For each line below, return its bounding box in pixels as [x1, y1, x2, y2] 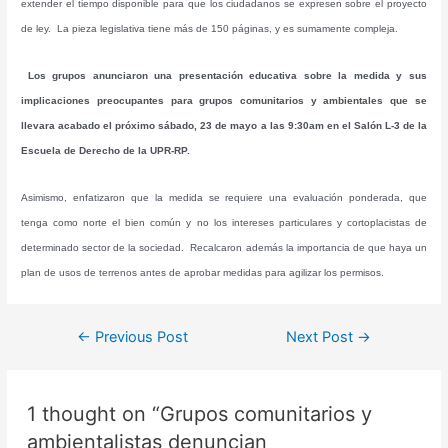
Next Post [286, 327, 358, 346]
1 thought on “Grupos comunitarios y [27, 402, 373, 427]
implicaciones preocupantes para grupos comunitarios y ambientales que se [21, 94, 427, 106]
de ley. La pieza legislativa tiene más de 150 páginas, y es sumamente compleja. [21, 22, 399, 34]
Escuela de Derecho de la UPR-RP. [21, 144, 194, 156]
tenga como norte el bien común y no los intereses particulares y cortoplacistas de [21, 216, 427, 228]
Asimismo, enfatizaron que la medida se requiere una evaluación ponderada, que [21, 191, 427, 203]
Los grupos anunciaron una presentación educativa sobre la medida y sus [27, 69, 427, 81]
